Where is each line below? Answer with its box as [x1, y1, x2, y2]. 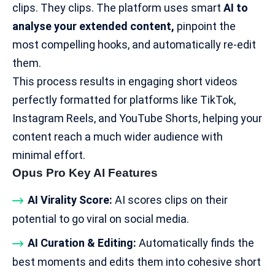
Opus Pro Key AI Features [12, 166, 158, 179]
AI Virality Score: [28, 193, 112, 206]
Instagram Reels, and [12, 111, 119, 125]
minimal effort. [12, 148, 85, 161]
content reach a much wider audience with [12, 130, 223, 143]
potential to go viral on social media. [12, 212, 189, 226]
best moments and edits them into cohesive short [12, 255, 261, 269]
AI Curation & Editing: [28, 236, 136, 250]
